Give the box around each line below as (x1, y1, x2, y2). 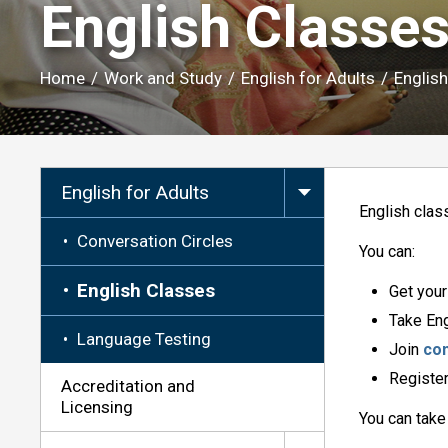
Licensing (61, 396, 134, 417)
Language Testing (77, 328, 212, 349)
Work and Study (104, 67, 223, 88)
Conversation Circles (77, 230, 234, 251)
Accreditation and (61, 375, 196, 396)
